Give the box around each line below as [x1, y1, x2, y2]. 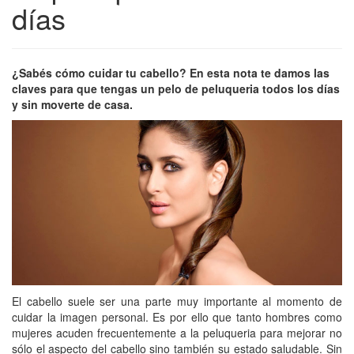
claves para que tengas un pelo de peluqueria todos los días [12, 80, 340, 96]
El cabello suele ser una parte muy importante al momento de [12, 292, 342, 309]
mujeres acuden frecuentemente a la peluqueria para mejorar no [12, 324, 342, 341]
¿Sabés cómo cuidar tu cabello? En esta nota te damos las [12, 64, 330, 81]
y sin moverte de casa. [12, 96, 133, 112]
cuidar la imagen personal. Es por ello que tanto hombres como [12, 308, 342, 325]
